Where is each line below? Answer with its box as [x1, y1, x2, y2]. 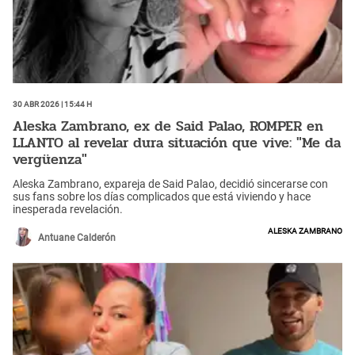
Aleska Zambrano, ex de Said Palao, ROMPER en [13, 114, 323, 137]
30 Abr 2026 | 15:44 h [13, 97, 92, 110]
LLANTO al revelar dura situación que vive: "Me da [13, 131, 341, 154]
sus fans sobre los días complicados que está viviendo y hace [13, 190, 311, 204]
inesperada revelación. [13, 203, 123, 216]
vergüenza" [13, 147, 87, 170]
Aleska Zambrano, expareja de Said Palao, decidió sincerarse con [13, 177, 328, 191]
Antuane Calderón [38, 232, 116, 244]
